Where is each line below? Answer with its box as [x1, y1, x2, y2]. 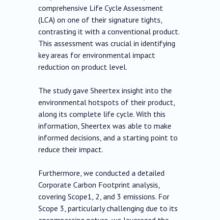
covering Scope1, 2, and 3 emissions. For [38, 192, 170, 202]
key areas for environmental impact [38, 50, 156, 60]
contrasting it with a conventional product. [38, 27, 180, 37]
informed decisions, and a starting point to [38, 133, 178, 143]
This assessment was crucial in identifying [38, 38, 176, 49]
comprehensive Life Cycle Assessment [38, 3, 164, 13]
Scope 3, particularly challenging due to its [38, 203, 178, 214]
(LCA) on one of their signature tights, [38, 15, 163, 25]
